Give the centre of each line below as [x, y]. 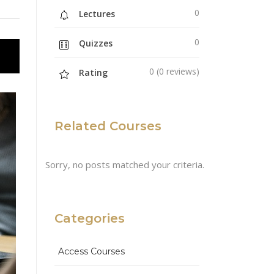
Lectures [97, 14]
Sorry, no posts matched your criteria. [124, 165]
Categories [89, 218]
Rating [93, 72]
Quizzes [95, 43]
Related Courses [108, 126]
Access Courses [91, 251]
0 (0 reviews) [174, 71]
